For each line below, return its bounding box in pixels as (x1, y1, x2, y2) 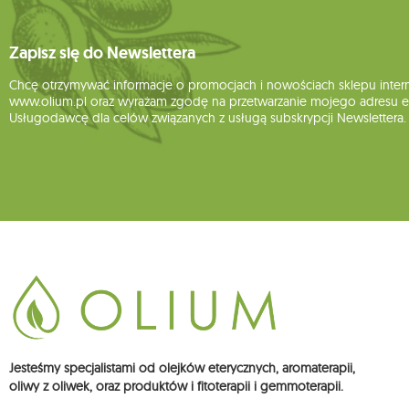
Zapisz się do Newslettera (9, 42, 195, 65)
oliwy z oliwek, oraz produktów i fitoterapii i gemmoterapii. (9, 378, 343, 395)
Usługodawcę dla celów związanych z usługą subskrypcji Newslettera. (9, 110, 406, 127)
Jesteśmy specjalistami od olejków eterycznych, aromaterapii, (9, 360, 355, 377)
